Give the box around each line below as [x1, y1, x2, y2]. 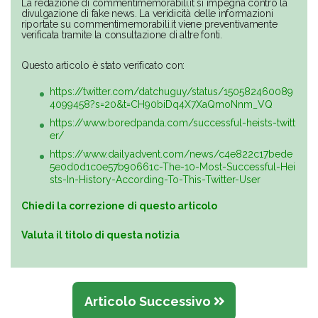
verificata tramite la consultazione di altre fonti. [21, 29, 222, 41]
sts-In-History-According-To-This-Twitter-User [50, 174, 261, 186]
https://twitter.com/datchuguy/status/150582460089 [50, 86, 293, 98]
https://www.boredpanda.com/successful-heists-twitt [50, 117, 295, 129]
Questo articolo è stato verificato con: [21, 60, 185, 72]
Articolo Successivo [84, 294, 214, 309]
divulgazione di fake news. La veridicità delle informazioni [21, 8, 273, 20]
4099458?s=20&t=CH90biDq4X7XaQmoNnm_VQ [50, 99, 273, 111]
